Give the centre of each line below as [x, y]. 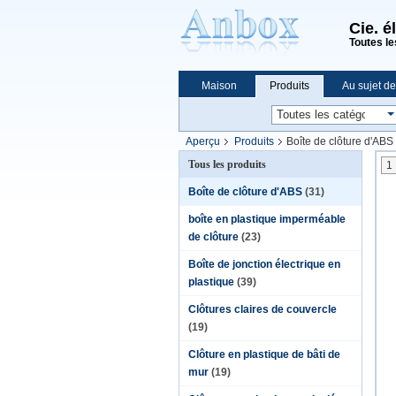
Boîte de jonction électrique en [264, 264]
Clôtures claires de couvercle [263, 309]
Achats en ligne [239, 121]
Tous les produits [227, 164]
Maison [219, 86]
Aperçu [203, 141]
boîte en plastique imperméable [267, 219]
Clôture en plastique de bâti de [264, 354]
